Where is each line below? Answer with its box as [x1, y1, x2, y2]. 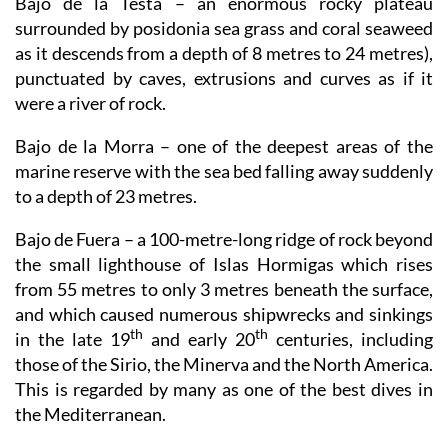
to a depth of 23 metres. [15, 184, 197, 207]
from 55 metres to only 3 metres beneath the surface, [15, 277, 433, 300]
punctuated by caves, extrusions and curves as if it [15, 66, 433, 89]
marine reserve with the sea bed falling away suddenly [15, 159, 433, 182]
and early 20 [143, 327, 255, 350]
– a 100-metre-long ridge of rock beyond [120, 227, 434, 250]
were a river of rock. [15, 91, 166, 114]
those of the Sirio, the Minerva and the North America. [15, 352, 433, 375]
